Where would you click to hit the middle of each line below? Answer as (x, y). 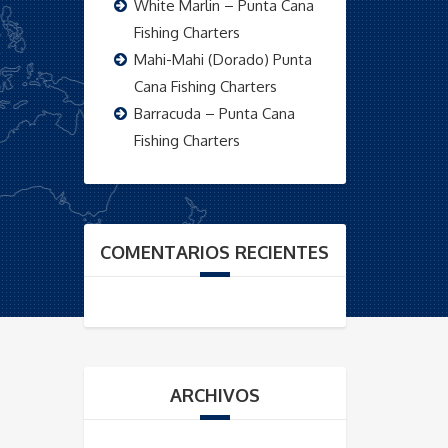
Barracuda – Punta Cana (214, 113)
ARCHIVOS (214, 395)
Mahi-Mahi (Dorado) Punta (222, 59)
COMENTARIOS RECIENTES (215, 252)
